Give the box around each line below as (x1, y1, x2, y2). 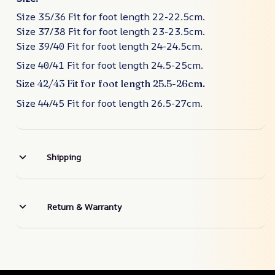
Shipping (46, 151, 81, 163)
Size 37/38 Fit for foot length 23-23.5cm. (16, 25, 205, 39)
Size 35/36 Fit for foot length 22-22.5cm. (16, 10, 205, 24)
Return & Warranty (46, 200, 122, 212)
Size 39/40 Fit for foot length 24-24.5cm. (16, 39, 203, 53)
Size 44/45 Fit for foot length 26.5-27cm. (16, 96, 203, 110)
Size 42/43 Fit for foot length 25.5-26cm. (16, 77, 205, 90)
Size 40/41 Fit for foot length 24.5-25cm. (16, 58, 203, 72)
